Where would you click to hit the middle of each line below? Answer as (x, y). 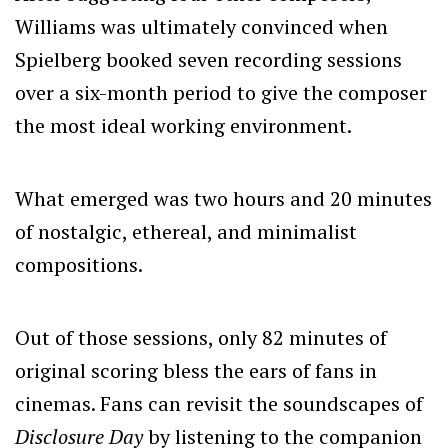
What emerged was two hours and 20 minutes (223, 198)
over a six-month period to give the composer (221, 92)
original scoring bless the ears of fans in (196, 370)
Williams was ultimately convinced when (201, 26)
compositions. (79, 264)
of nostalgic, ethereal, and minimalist (186, 231)
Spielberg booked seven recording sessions (208, 59)
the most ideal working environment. (183, 125)
